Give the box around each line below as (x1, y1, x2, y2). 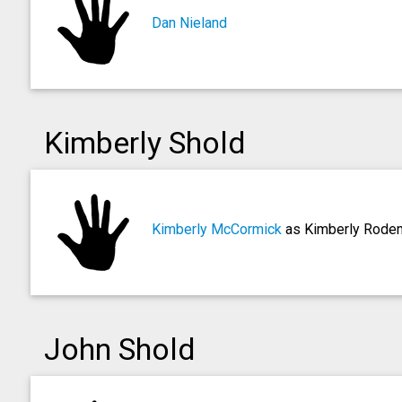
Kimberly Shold (43, 125, 246, 161)
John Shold (43, 331, 196, 367)
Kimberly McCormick (151, 221, 282, 238)
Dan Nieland (151, 14, 227, 31)
